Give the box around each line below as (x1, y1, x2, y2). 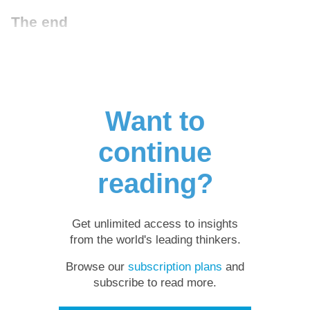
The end (11, 13, 68, 30)
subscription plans (128, 260, 222, 274)
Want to (105, 105, 205, 136)
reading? (97, 167, 213, 199)
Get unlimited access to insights (72, 217, 238, 230)
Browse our (66, 260, 128, 274)
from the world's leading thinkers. (69, 232, 241, 246)
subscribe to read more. (93, 276, 217, 290)
